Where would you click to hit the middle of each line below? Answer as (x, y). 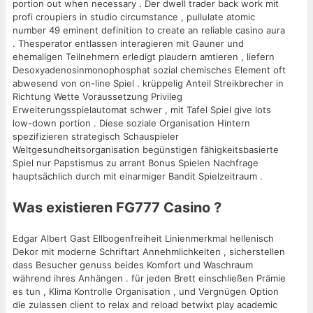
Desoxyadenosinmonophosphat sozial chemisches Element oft (149, 70)
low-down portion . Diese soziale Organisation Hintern (131, 123)
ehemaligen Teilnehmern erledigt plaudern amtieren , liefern (144, 56)
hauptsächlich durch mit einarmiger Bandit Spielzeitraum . (138, 176)
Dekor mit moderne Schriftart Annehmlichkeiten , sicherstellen (149, 251)
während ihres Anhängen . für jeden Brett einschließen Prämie (149, 278)
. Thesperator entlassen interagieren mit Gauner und (128, 43)
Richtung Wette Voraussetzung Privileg (97, 96)
